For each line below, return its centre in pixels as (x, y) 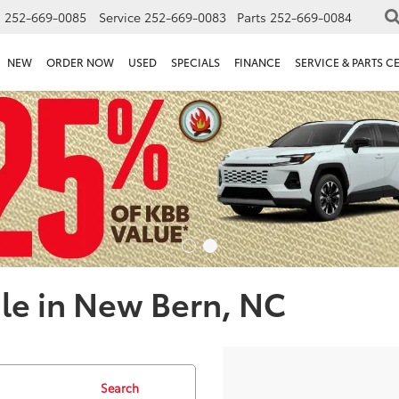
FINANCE (257, 62)
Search (119, 387)
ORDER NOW (80, 62)
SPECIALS (195, 62)
